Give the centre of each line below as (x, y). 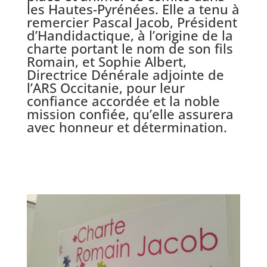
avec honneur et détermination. (127, 127)
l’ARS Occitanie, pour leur (105, 88)
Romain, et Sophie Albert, (106, 62)
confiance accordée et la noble (123, 101)
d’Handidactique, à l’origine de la (130, 35)
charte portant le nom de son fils (130, 49)
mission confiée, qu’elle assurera (130, 114)
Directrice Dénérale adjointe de (125, 75)
